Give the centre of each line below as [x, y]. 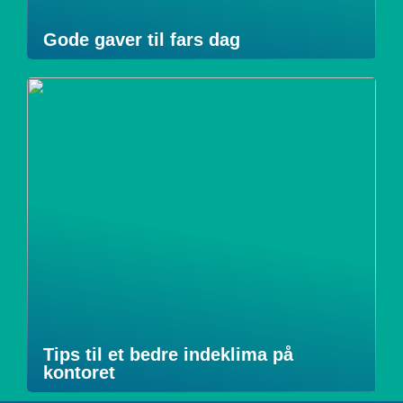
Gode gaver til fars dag [142, 40]
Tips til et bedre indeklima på [168, 354]
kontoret [79, 372]
